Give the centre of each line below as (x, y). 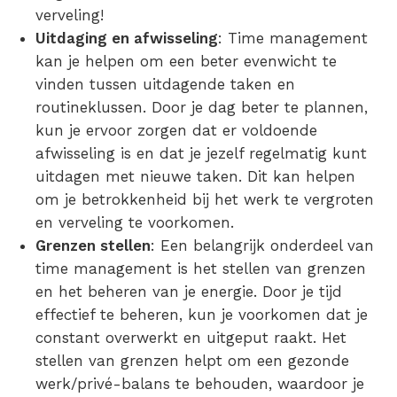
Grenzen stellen (93, 246)
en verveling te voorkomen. (135, 223)
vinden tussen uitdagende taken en (165, 85)
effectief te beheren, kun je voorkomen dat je (202, 315)
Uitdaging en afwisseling (127, 39)
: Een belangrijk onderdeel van (262, 246)
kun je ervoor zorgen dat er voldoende (176, 131)
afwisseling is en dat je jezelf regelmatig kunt (201, 154)
